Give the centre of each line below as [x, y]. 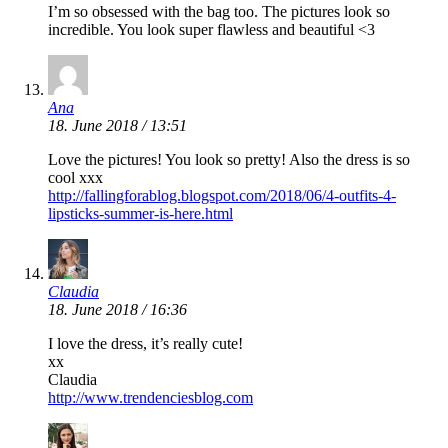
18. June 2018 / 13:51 [117, 126]
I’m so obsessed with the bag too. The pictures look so [219, 12]
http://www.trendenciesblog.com [150, 398]
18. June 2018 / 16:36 [117, 310]
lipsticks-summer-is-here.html [140, 214]
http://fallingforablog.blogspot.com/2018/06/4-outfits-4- [222, 196]
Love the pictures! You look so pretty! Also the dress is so [229, 160]
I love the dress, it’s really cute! [145, 344]
